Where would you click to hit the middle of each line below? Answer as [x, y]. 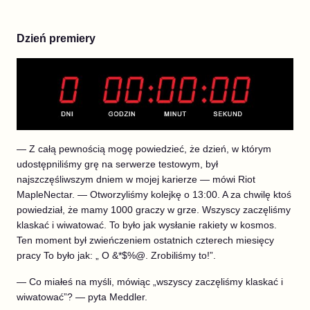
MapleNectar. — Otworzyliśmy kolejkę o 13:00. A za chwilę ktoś [154, 194]
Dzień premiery [56, 39]
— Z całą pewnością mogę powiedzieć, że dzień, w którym [144, 148]
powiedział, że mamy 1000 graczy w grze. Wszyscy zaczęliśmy [154, 209]
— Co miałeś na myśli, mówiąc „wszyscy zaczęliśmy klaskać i [150, 281]
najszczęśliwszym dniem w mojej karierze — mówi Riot [136, 179]
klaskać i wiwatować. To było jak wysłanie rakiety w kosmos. [147, 225]
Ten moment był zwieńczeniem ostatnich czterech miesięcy [145, 240]
